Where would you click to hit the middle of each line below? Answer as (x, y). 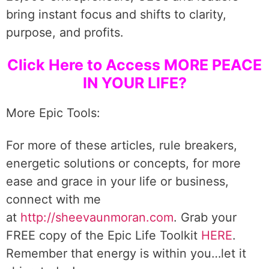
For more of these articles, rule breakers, (122, 145)
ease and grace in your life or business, (117, 181)
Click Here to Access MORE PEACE (134, 65)
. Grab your (205, 217)
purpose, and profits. (65, 32)
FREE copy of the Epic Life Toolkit (104, 235)
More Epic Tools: (53, 113)
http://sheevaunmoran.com (97, 217)
